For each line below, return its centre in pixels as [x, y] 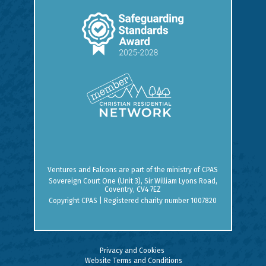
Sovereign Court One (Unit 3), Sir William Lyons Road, [133, 181]
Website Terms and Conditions [134, 260]
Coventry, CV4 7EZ [133, 189]
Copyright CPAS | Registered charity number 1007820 [133, 200]
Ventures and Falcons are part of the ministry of [125, 170]
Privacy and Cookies [132, 250]
